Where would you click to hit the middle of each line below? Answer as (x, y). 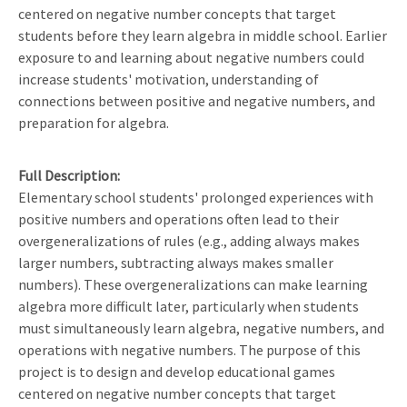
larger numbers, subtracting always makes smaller (176, 262)
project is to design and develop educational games (177, 371)
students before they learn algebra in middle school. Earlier (203, 35)
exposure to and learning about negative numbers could (191, 57)
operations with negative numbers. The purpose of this (189, 349)
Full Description (68, 175)
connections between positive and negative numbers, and (197, 100)
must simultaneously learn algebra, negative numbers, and (201, 328)
